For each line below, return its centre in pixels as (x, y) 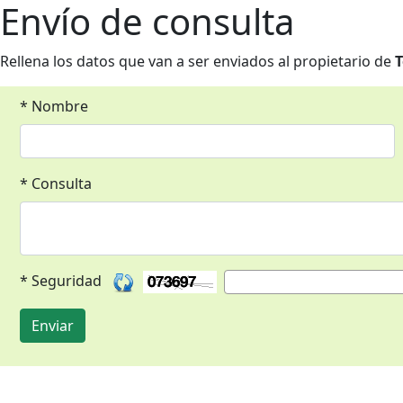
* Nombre (54, 106)
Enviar (53, 326)
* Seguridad (66, 281)
